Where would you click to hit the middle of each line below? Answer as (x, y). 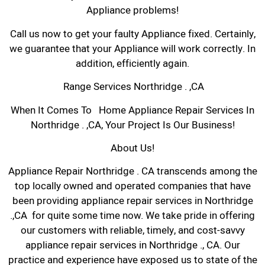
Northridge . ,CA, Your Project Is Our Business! (132, 125)
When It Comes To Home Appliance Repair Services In (132, 110)
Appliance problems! (132, 11)
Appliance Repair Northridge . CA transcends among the (132, 172)
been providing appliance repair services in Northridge (132, 201)
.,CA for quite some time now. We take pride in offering (132, 216)
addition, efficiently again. (132, 63)
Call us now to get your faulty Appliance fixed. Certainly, (132, 34)
